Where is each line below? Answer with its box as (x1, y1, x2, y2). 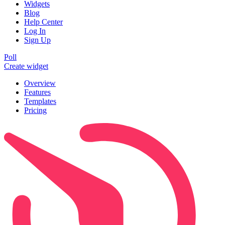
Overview (24, 79, 56, 88)
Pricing (24, 106, 47, 115)
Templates (24, 97, 56, 106)
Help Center (24, 18, 63, 27)
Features (24, 88, 51, 97)
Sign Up (24, 36, 51, 45)
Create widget (4, 62, 48, 71)
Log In (24, 27, 46, 36)
